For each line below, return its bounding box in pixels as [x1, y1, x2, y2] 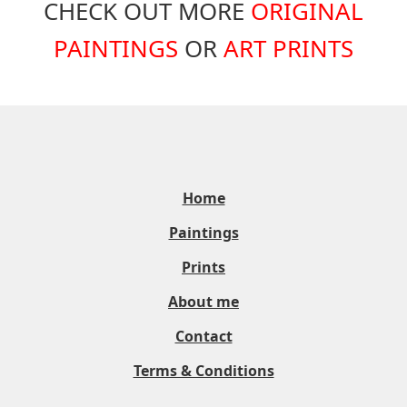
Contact [174, 326, 233, 347]
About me [168, 292, 239, 313]
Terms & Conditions [133, 361, 274, 382]
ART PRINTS [223, 32, 353, 65]
